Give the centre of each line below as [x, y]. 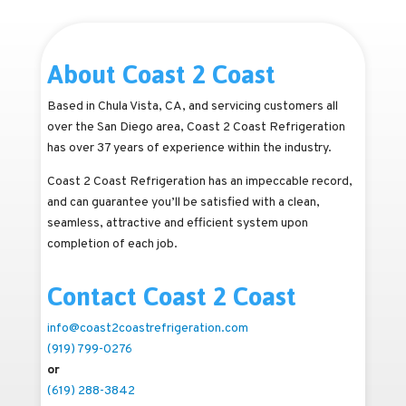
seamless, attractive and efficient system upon [177, 223]
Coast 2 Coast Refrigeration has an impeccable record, [199, 181]
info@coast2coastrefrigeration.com [147, 329]
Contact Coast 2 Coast [171, 297]
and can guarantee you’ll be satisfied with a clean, [183, 202]
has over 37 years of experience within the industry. [189, 148]
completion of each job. [112, 244]
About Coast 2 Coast [161, 74]
